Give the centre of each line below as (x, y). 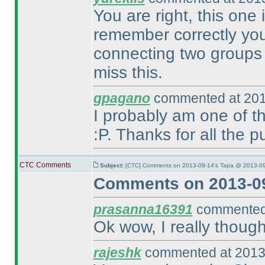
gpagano (122, 98)
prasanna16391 (143, 209)
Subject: (112, 165)
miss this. (128, 72)
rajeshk (117, 253)
